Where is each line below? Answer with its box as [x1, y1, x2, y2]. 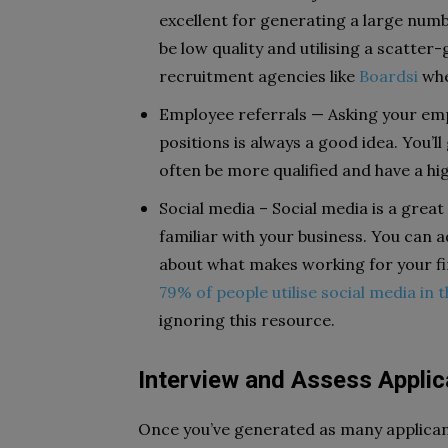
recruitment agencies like [159, 66, 359, 86]
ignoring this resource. [159, 310, 335, 330]
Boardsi [359, 66, 418, 86]
